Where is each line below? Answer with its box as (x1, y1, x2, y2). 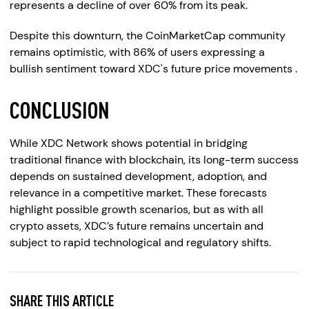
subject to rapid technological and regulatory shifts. (10, 235, 271, 250)
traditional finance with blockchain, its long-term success (10, 152, 299, 167)
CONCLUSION (10, 96, 110, 123)
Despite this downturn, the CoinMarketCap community (10, 28, 286, 43)
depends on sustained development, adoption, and (10, 169, 267, 183)
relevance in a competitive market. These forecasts (10, 186, 267, 200)
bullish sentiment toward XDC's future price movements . (10, 61, 297, 76)
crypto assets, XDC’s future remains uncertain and (10, 219, 263, 233)
